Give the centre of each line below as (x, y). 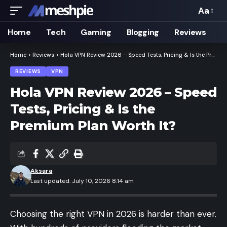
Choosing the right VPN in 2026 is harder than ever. (113, 214)
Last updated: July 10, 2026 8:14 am (82, 181)
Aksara (42, 171)
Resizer (212, 31)
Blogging (143, 32)
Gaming (96, 32)
